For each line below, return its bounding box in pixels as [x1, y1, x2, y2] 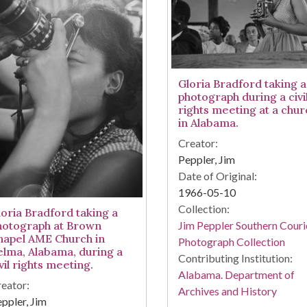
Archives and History [177, 284, 277, 297]
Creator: [177, 136, 218, 149]
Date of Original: [177, 169, 257, 182]
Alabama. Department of [177, 267, 295, 281]
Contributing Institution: [177, 251, 293, 265]
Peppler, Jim [177, 152, 235, 166]
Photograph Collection [177, 234, 285, 248]
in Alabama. [177, 115, 238, 130]
